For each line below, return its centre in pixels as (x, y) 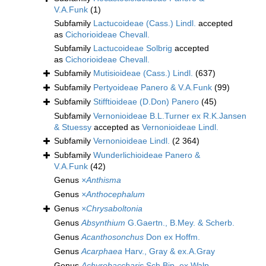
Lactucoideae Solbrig (133, 48)
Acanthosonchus (113, 237)
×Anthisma (101, 180)
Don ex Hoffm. (172, 237)
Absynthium (103, 223)
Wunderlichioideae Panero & (147, 155)
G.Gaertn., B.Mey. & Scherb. (180, 223)
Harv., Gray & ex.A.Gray (169, 251)
